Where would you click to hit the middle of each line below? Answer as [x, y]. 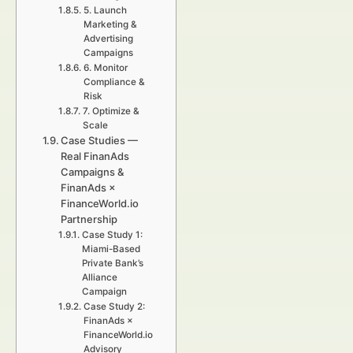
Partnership [89, 219]
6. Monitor [105, 68]
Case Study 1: [112, 235]
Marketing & [110, 24]
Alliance [99, 277]
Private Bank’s [112, 263]
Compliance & [114, 82]
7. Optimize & [111, 111]
